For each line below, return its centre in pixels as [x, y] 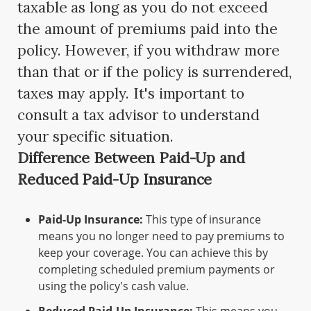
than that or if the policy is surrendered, [155, 72]
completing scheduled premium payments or [157, 270]
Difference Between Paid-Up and [132, 158]
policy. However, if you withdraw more [149, 51]
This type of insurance [202, 220]
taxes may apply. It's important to [131, 94]
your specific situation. [95, 137]
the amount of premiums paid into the [148, 29]
